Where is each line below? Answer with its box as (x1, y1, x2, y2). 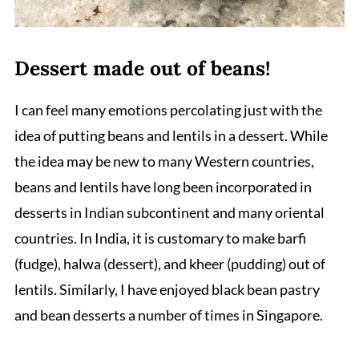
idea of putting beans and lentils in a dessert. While (14, 126, 328, 144)
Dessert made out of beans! (14, 54, 270, 81)
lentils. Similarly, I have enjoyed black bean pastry (14, 280, 320, 298)
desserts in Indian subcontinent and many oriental (14, 203, 325, 221)
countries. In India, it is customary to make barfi (14, 228, 306, 247)
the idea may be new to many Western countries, (14, 151, 314, 170)
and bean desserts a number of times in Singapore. (14, 305, 323, 324)
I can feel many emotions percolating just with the (14, 100, 322, 119)
